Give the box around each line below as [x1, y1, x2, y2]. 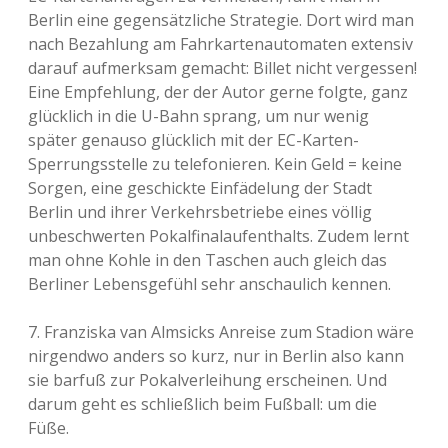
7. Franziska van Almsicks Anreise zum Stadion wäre [28, 321, 414, 343]
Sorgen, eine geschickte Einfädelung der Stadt [28, 177, 372, 199]
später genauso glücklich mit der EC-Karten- [28, 129, 359, 151]
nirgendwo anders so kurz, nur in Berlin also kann [28, 345, 404, 367]
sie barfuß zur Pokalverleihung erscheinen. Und [28, 369, 387, 391]
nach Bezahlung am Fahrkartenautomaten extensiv [28, 33, 413, 55]
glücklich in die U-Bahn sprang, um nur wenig [28, 105, 369, 127]
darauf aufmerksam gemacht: [28, 57, 253, 79]
